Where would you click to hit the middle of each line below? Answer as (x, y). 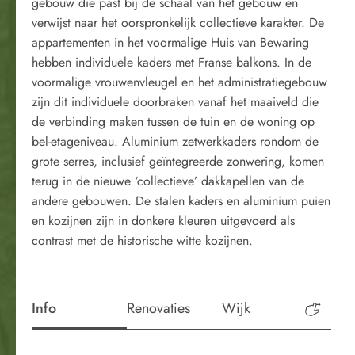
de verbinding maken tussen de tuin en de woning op (173, 122)
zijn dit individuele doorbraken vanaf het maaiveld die (175, 102)
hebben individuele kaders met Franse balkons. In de (172, 62)
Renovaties (158, 309)
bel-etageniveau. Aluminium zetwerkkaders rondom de (175, 141)
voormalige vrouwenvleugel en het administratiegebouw (179, 82)
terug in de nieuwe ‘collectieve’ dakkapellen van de (168, 181)
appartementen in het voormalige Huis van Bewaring (170, 42)
